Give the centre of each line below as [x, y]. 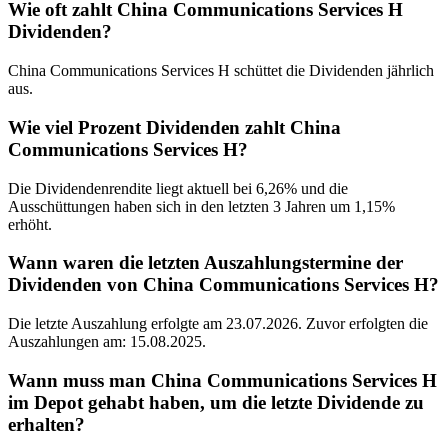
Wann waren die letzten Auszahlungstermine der [205, 263]
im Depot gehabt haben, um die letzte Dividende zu [216, 402]
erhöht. [30, 224]
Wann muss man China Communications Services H [222, 380]
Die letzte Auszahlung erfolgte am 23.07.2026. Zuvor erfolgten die [218, 323]
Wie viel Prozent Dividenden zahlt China [174, 127]
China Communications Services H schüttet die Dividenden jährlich [221, 71]
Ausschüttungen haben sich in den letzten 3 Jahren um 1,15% [201, 206]
